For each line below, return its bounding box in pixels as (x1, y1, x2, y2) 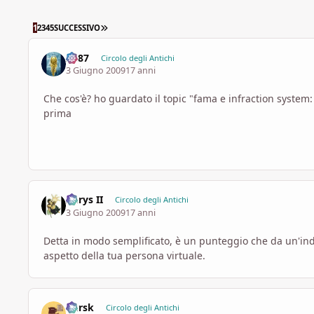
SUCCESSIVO (53, 22, 100, 33)
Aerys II (66, 193, 104, 207)
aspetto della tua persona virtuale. (43, 248, 205, 262)
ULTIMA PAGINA (107, 21, 170, 32)
